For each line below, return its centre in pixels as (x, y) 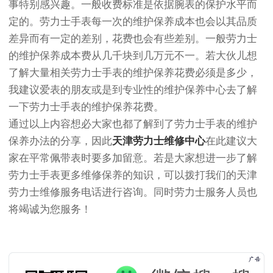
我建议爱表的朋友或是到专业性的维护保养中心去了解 (133, 90)
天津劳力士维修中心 (159, 141)
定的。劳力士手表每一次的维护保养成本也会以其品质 (133, 22)
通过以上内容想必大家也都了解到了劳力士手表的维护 (133, 124)
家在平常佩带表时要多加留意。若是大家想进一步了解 (133, 158)
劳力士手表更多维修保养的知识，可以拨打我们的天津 (133, 175)
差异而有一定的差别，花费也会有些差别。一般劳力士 (133, 39)
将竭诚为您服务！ (50, 210)
